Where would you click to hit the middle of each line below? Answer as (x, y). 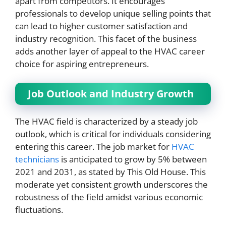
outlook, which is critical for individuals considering (113, 134)
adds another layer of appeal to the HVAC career (110, 51)
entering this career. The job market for (93, 147)
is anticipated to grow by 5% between (133, 159)
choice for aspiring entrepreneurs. (82, 64)
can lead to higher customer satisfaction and (101, 26)
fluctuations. (39, 210)
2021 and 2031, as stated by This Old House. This (110, 172)
